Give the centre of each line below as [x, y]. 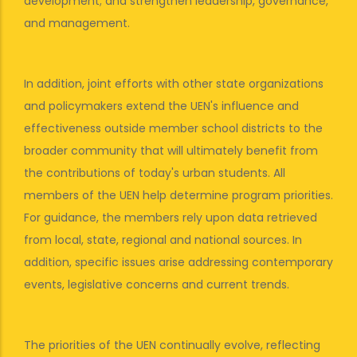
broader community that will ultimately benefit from [171, 151]
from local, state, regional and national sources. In [163, 240]
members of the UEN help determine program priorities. [178, 195]
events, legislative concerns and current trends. [157, 284]
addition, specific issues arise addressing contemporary [178, 262]
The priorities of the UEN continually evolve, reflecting [172, 345]
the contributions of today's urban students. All [155, 173]
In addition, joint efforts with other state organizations [174, 84]
